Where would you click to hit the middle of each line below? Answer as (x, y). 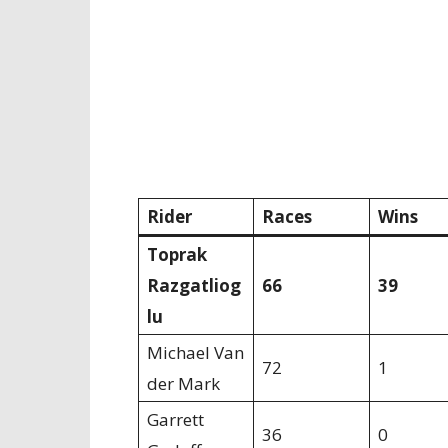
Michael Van (195, 352)
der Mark (183, 383)
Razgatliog (194, 285)
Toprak (177, 254)
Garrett (175, 419)
